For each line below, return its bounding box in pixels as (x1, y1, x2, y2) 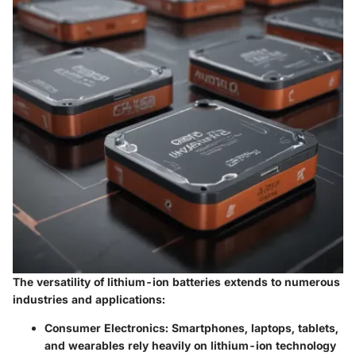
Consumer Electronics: (44, 321, 168, 335)
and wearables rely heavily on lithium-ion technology (44, 339, 336, 353)
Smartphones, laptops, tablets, (168, 321, 339, 335)
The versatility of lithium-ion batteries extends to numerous (13, 275, 340, 289)
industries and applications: (13, 292, 165, 307)
